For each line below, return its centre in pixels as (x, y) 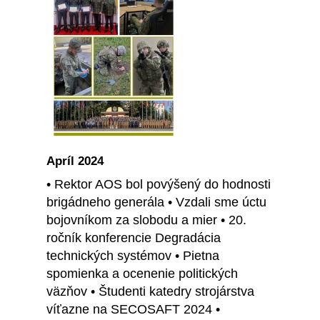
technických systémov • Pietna (133, 256)
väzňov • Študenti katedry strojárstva (150, 292)
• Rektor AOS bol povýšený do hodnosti (159, 185)
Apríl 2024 (75, 161)
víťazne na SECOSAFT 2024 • (133, 310)
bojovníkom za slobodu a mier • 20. (146, 220)
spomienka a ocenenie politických (142, 274)
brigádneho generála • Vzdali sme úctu (156, 202)
